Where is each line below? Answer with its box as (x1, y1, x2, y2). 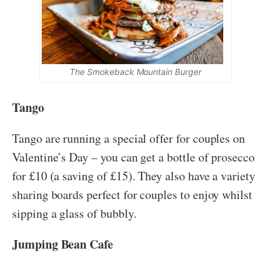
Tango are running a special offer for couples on (12, 130, 246, 147)
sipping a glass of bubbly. (12, 205, 137, 222)
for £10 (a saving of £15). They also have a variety (12, 168, 255, 184)
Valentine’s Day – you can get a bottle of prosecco (12, 149, 255, 166)
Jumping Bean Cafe (12, 235, 117, 253)
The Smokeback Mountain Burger (70, 67, 201, 77)
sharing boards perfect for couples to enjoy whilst (12, 186, 253, 203)
